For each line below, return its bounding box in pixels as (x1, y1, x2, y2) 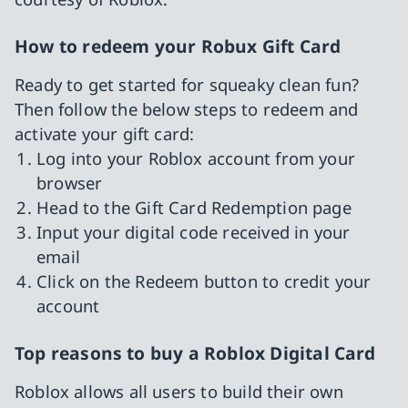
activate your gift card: (15, 121, 195, 145)
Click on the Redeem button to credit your (36, 269, 372, 292)
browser (36, 170, 103, 194)
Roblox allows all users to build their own (15, 379, 343, 403)
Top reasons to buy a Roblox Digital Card (15, 340, 376, 365)
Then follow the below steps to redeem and (15, 97, 359, 120)
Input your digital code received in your (36, 219, 351, 243)
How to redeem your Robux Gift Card (15, 33, 342, 58)
